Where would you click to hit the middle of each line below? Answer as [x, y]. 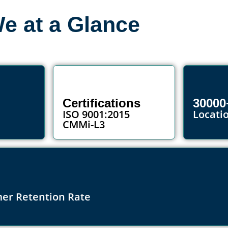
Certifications [101, 103]
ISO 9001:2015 [96, 115]
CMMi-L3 [83, 125]
